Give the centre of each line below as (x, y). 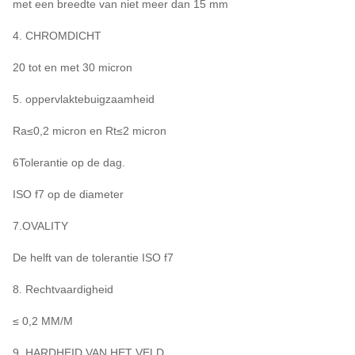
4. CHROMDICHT (57, 35)
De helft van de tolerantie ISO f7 (93, 257)
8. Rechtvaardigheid (63, 289)
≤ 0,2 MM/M (43, 321)
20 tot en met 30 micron (73, 67)
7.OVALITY (40, 225)
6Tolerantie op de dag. (69, 162)
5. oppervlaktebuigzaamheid (84, 99)
